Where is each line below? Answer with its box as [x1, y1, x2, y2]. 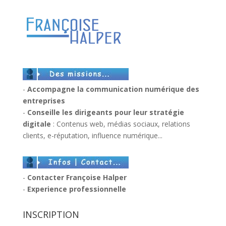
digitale [22, 119, 51, 129]
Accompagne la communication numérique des [27, 84, 199, 94]
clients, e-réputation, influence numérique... [22, 130, 162, 140]
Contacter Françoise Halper [27, 172, 127, 182]
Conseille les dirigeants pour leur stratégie [27, 107, 184, 117]
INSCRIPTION [22, 208, 79, 220]
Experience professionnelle [27, 184, 126, 194]
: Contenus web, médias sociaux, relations [50, 119, 190, 129]
